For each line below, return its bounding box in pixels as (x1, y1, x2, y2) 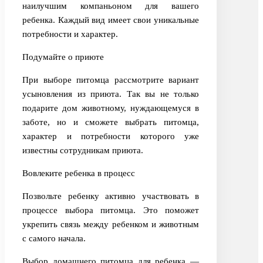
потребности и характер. (22, 29, 118, 39)
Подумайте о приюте (22, 52, 104, 62)
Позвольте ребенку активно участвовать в (22, 191, 199, 201)
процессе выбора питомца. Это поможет (22, 205, 199, 215)
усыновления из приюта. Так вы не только (22, 89, 199, 99)
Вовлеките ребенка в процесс (22, 168, 135, 178)
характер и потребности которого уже (22, 131, 199, 141)
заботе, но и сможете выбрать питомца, (22, 117, 199, 127)
